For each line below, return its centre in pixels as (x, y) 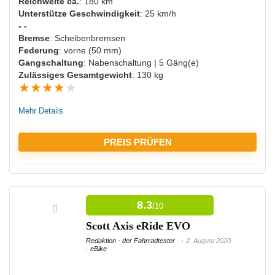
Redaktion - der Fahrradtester (130, 241)
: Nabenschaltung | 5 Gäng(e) (141, 63)
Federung (39, 51)
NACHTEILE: (49, 260)
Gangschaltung (51, 63)
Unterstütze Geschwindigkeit (79, 14)
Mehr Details (41, 111)
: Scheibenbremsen (87, 38)
